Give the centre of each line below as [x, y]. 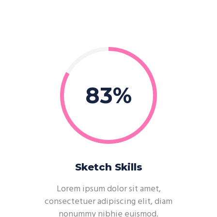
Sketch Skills [108, 167]
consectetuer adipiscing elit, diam [108, 202]
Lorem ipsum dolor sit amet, [108, 189]
